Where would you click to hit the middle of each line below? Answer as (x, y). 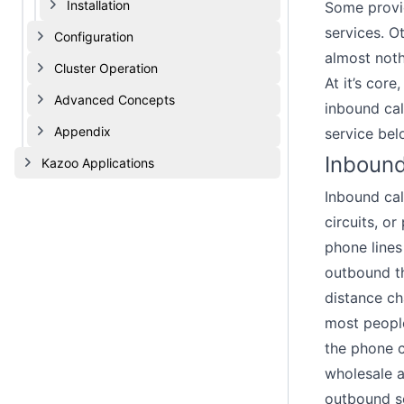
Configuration (94, 37)
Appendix (83, 131)
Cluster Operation (106, 68)
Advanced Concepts (115, 100)
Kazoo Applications (98, 163)
